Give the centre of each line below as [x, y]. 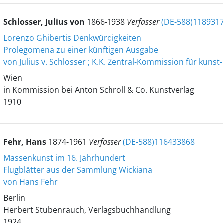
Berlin [14, 198]
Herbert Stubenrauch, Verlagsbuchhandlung [87, 210]
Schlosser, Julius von [45, 22]
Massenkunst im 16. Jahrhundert [64, 158]
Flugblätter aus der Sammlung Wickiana [78, 170]
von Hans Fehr [30, 182]
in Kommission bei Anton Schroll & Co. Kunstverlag [99, 90]
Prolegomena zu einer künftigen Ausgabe [81, 50]
